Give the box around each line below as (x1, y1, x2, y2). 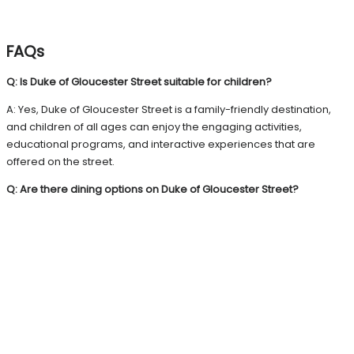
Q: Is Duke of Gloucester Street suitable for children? (6, 73, 272, 89)
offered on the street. (6, 153, 115, 169)
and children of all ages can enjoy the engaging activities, (6, 119, 302, 134)
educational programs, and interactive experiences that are (6, 136, 315, 152)
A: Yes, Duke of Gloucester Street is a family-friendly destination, (6, 101, 331, 117)
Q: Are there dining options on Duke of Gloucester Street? (6, 181, 299, 197)
